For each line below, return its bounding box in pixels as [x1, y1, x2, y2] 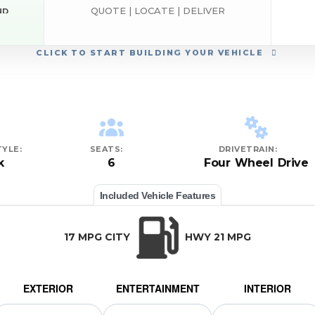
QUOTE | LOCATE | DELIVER [90, 4, 225, 16]
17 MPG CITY [64, 231, 133, 244]
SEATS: [89, 144, 123, 155]
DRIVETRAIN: [218, 144, 278, 155]
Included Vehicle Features [99, 190, 216, 202]
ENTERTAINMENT [115, 281, 200, 296]
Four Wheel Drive [204, 156, 309, 170]
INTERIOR [243, 281, 291, 296]
